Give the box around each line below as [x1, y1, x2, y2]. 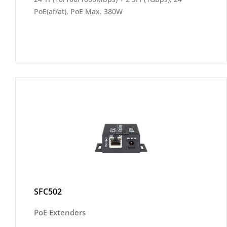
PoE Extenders [34, 207, 86, 217]
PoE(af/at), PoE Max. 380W [34, 7, 123, 16]
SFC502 [34, 186, 62, 197]
